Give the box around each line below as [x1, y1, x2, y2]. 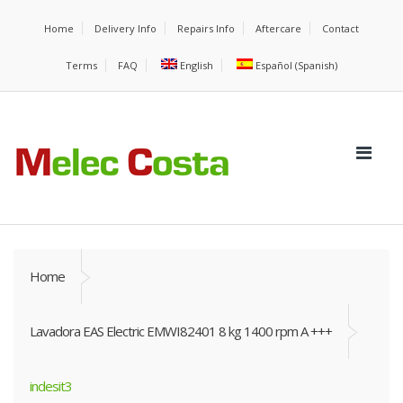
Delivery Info [94, 22, 157, 35]
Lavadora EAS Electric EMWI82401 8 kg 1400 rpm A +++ [30, 322, 332, 340]
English [180, 58, 213, 72]
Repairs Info [177, 22, 235, 35]
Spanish [298, 58, 336, 72]
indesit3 [30, 377, 72, 395]
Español [255, 58, 293, 72]
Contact [322, 22, 359, 35]
